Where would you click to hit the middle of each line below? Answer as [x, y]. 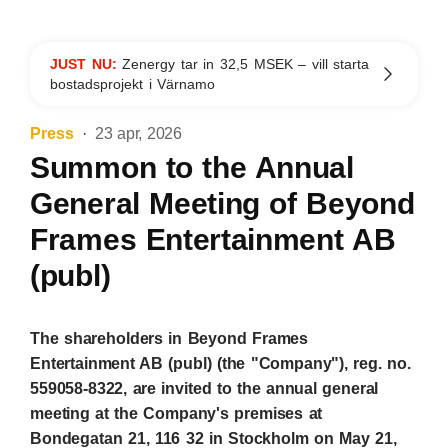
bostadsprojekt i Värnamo [133, 84]
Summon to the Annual [192, 167]
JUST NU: [86, 64]
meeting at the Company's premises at [176, 413]
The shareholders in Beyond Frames [169, 338]
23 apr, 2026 [138, 133]
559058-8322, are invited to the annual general [204, 388]
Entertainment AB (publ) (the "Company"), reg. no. [220, 363]
